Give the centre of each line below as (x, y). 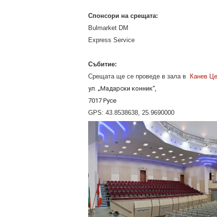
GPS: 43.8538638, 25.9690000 (131, 113)
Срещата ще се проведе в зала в (139, 76)
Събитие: (102, 64)
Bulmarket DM (108, 28)
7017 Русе (102, 101)
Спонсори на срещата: (123, 16)
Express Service (111, 40)
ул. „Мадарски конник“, (122, 88)
